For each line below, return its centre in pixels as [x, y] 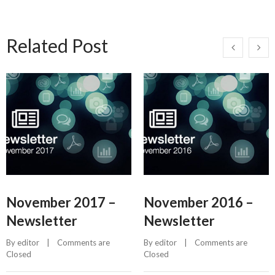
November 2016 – [199, 203]
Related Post [57, 45]
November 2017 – [61, 203]
